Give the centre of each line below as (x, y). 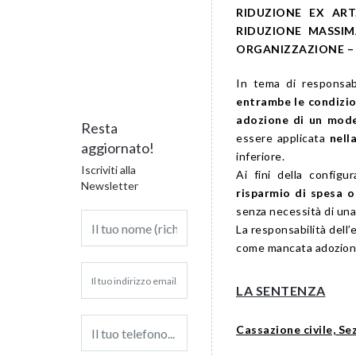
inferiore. (260, 157)
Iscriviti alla (108, 170)
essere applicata (283, 138)
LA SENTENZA (281, 291)
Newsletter (110, 186)
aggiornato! (118, 148)
